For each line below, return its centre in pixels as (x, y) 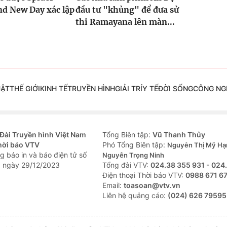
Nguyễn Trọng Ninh (133, 155)
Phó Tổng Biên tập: (135, 145)
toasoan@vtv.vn (152, 185)
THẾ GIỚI (25, 89)
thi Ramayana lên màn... (125, 22)
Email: (113, 185)
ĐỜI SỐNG (175, 89)
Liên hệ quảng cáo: (135, 196)
